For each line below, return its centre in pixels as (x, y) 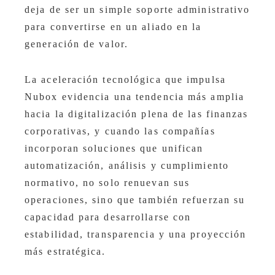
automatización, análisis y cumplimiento (127, 166)
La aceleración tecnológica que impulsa (125, 80)
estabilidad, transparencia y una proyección (136, 234)
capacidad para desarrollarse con (108, 217)
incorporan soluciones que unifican (114, 149)
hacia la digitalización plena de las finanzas (137, 114)
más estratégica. (65, 252)
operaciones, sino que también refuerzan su (135, 200)
